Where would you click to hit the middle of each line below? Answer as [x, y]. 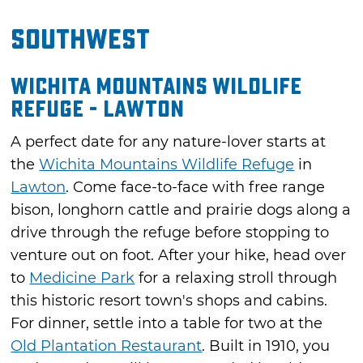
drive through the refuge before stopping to [170, 233]
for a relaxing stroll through [236, 278]
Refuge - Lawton [98, 110]
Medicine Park [82, 278]
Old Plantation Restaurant [107, 346]
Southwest [81, 40]
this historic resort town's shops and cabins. [169, 301]
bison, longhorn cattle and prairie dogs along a [181, 210]
